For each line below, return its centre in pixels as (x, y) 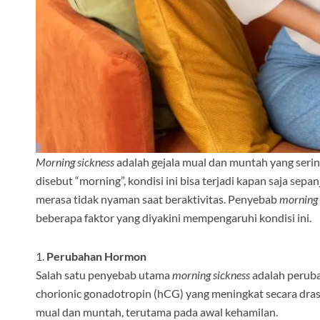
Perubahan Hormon (96, 256)
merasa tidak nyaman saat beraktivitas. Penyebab (157, 199)
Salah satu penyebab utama (104, 275)
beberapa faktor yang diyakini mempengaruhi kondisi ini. (174, 218)
